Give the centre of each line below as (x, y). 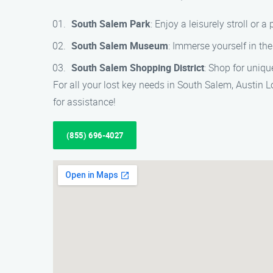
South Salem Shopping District (138, 68)
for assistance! (84, 102)
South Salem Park (111, 24)
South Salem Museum (120, 46)
